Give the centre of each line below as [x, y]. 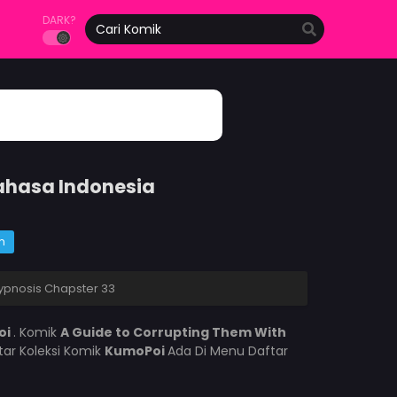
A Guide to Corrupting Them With [173, 332]
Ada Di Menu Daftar [227, 351]
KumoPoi [136, 351]
